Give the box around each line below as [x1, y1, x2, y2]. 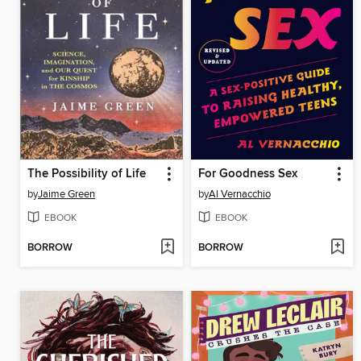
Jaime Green [38, 187, 95, 201]
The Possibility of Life [27, 166, 146, 181]
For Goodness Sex [197, 166, 297, 181]
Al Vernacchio [208, 187, 271, 201]
